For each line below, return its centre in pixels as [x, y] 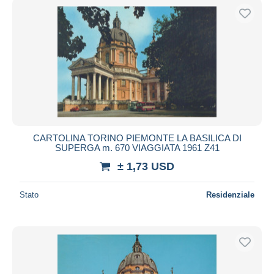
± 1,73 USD [146, 166]
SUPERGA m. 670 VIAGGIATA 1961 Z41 [137, 147]
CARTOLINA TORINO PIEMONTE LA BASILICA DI [137, 138]
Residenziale [230, 194]
